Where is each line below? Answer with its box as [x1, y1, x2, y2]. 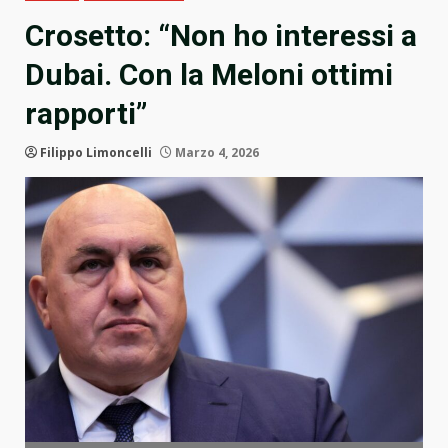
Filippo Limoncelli [40, 144, 152, 162]
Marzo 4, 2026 [172, 144, 259, 162]
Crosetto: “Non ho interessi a [25, 18, 417, 54]
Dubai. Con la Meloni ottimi [25, 57, 393, 93]
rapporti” [25, 96, 147, 132]
